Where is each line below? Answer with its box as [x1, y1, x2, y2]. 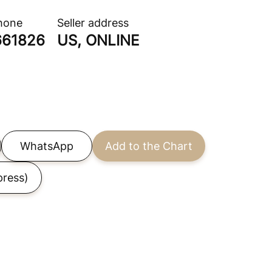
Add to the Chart [105, 140, 192, 152]
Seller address [57, 16, 129, 29]
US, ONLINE [57, 32, 139, 49]
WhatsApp [20, 140, 73, 152]
